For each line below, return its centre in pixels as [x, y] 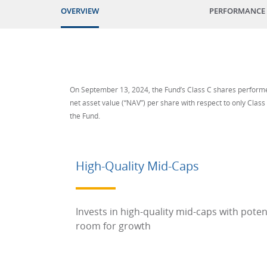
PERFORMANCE [237, 11]
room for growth [113, 226]
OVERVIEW [80, 11]
